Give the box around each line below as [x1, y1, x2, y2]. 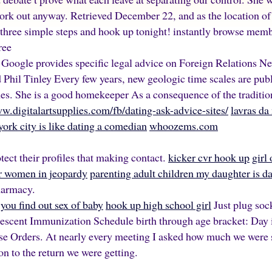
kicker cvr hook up [168, 150, 250, 165]
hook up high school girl [106, 197, 211, 212]
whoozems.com [149, 118, 218, 133]
